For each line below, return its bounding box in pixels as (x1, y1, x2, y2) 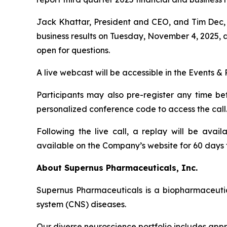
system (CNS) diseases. (36, 199, 126, 209)
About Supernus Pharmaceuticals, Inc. (36, 162, 198, 173)
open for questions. (36, 45, 110, 55)
